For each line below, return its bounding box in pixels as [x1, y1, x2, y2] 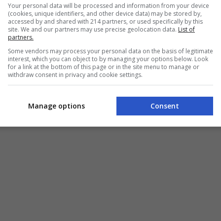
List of [178, 25, 195, 34]
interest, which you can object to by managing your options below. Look [8, 55, 208, 63]
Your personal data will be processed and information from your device [8, 1, 209, 10]
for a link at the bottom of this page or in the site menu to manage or [8, 63, 199, 71]
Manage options [28, 101, 85, 110]
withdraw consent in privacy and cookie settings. [8, 71, 143, 79]
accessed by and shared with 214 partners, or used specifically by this [8, 17, 203, 26]
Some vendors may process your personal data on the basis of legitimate [8, 47, 213, 55]
